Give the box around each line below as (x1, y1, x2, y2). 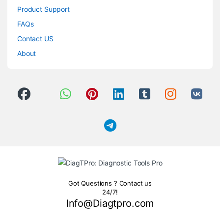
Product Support (17, 5, 70, 14)
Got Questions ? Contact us (68, 179, 152, 188)
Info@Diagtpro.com (66, 197, 154, 210)
